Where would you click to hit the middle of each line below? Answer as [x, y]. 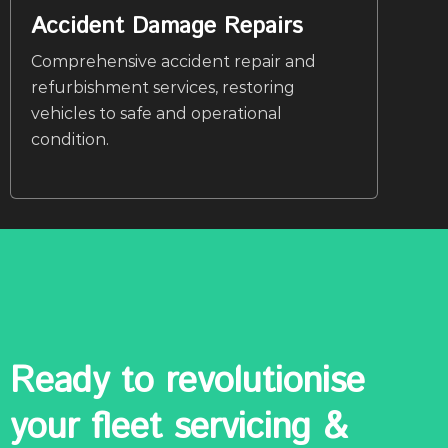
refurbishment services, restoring [163, 87]
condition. [70, 139]
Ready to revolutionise [187, 382]
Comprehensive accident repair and [173, 61]
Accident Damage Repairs [167, 26]
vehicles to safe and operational [156, 113]
